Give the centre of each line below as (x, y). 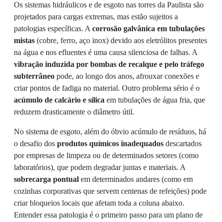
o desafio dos (35, 143)
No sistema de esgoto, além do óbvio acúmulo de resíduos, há (110, 132)
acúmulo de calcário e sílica (59, 100)
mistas (24, 40)
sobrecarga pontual (46, 179)
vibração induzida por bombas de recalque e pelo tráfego (109, 64)
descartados (183, 143)
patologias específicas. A (53, 28)
